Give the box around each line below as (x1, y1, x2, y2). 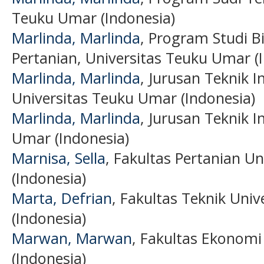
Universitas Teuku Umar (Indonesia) (12, 87, 255, 108)
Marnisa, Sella (12, 147, 105, 168)
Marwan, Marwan (12, 227, 132, 248)
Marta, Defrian (12, 187, 112, 208)
